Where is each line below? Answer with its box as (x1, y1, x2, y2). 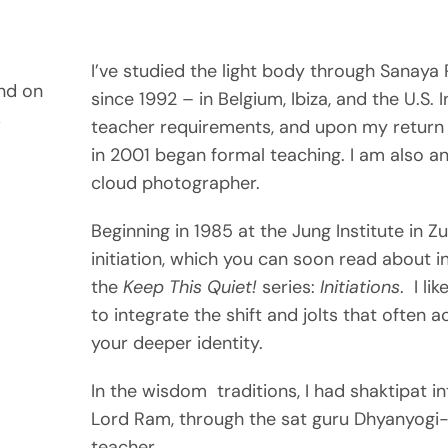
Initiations (319, 275, 400, 300)
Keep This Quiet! (122, 275, 262, 300)
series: (261, 275, 320, 300)
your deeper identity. (90, 331, 263, 356)
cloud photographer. (90, 171, 260, 196)
